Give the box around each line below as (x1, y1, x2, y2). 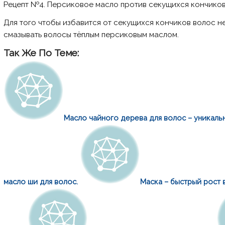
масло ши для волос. (4, 177, 78, 186)
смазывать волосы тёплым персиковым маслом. (4, 30, 179, 39)
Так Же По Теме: (4, 47, 79, 58)
